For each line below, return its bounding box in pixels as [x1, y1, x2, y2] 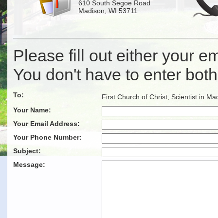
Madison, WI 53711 [78, 7, 138, 15]
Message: [13, 161, 45, 168]
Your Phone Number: [13, 133, 82, 141]
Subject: [13, 147, 41, 155]
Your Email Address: [13, 120, 80, 127]
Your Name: [13, 106, 51, 114]
